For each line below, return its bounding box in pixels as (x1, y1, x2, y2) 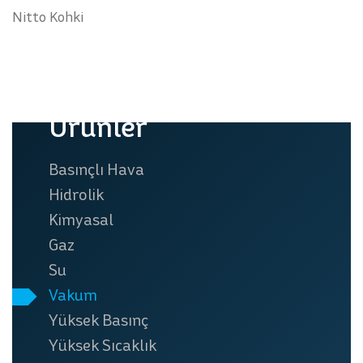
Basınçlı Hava (49, 160, 144, 178)
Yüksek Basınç (49, 310, 148, 329)
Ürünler (49, 111, 147, 143)
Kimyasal (49, 210, 113, 228)
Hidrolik (49, 185, 104, 203)
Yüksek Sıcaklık (49, 335, 156, 354)
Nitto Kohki (12, 8, 83, 24)
